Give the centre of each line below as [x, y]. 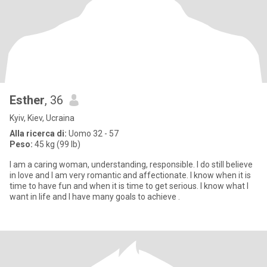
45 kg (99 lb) [57, 144]
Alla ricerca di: [38, 133]
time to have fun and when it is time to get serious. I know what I [129, 186]
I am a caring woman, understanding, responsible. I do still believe [131, 164]
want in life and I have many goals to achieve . [95, 197]
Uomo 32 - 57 [93, 133]
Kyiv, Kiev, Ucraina [42, 118]
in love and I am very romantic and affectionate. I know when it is [130, 175]
